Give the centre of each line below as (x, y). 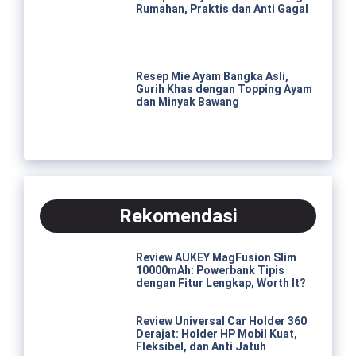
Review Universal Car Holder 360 (221, 321)
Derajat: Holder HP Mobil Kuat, (216, 333)
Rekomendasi (178, 216)
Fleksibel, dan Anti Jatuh (201, 346)
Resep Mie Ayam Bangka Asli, (212, 76)
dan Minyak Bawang (187, 102)
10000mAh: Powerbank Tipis (210, 270)
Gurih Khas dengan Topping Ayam (224, 89)
